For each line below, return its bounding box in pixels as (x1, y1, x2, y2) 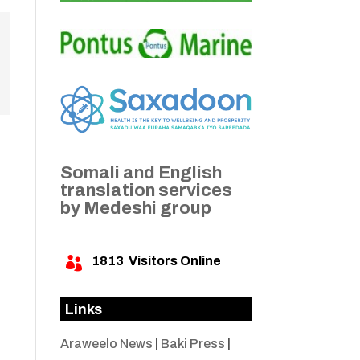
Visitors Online (123, 254, 221, 268)
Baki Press (160, 337, 225, 351)
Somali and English (59, 163, 222, 183)
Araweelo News (59, 337, 153, 351)
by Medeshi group (59, 198, 211, 219)
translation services (59, 181, 232, 201)
